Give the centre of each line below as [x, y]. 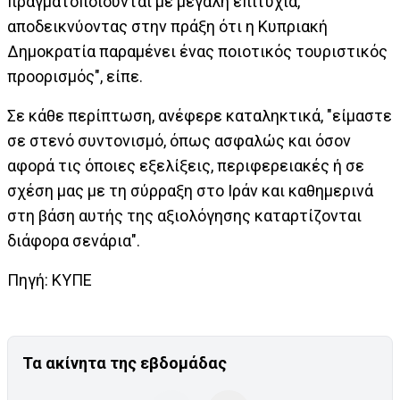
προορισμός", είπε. [75, 77]
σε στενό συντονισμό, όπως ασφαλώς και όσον [179, 141]
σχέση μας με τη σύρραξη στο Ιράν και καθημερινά [190, 191]
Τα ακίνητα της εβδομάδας [125, 363]
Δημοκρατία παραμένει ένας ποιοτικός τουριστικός [197, 52]
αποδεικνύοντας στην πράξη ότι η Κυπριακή [167, 27]
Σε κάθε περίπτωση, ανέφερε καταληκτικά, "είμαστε [200, 116]
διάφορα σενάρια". [74, 241]
